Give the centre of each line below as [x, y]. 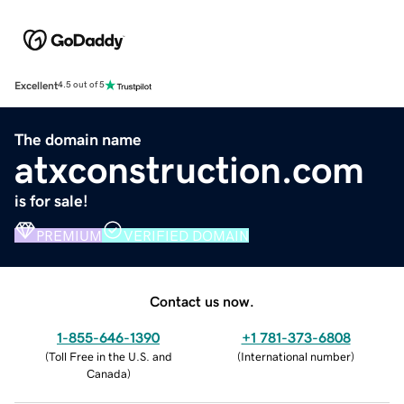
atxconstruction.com [189, 170]
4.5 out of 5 [81, 85]
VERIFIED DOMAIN [186, 235]
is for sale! [51, 201]
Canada [106, 373]
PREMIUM [69, 235]
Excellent [36, 85]
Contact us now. [202, 301]
